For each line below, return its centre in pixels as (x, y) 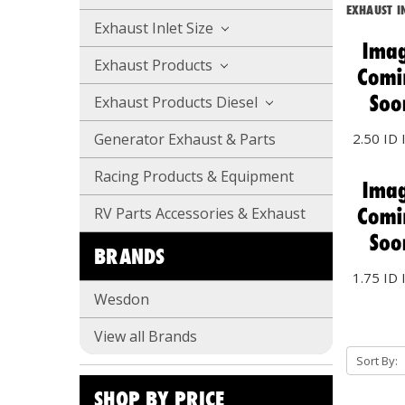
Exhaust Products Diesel (178, 102)
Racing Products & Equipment (194, 176)
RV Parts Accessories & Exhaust (200, 213)
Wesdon (122, 299)
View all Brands (146, 336)
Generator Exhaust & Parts (185, 139)
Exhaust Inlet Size (155, 28)
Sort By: (377, 360)
